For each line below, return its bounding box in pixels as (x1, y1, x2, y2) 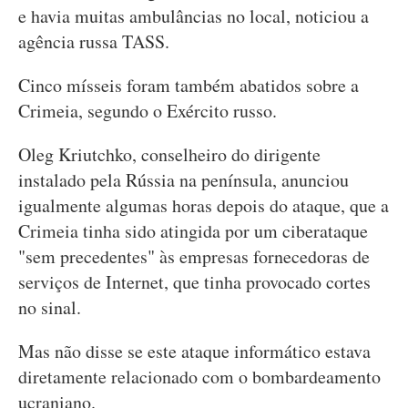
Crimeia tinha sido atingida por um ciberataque (18, 219, 368, 243)
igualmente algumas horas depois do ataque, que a (18, 193, 389, 218)
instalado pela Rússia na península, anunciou (18, 168, 349, 192)
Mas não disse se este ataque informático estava (18, 339, 371, 363)
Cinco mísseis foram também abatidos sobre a (18, 73, 359, 97)
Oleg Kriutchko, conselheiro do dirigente (18, 142, 321, 167)
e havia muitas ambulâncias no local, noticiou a (18, 4, 369, 28)
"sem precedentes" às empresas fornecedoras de (18, 244, 370, 269)
